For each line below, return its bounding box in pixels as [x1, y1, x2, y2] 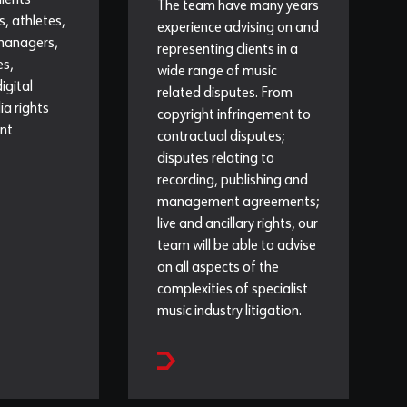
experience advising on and [156, 21, 319, 35]
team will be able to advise [156, 239, 316, 253]
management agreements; [156, 195, 320, 210]
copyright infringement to [156, 108, 311, 123]
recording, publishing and [156, 174, 308, 188]
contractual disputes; [156, 130, 285, 144]
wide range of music [156, 65, 277, 79]
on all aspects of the [156, 261, 279, 275]
